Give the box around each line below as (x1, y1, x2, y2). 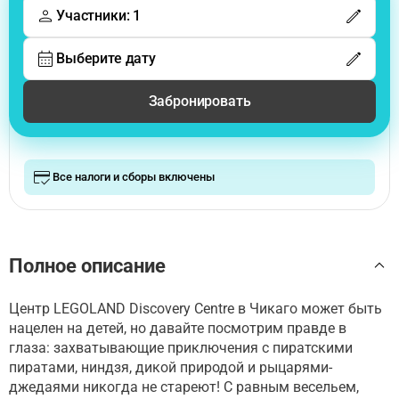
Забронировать (148, 92, 251, 110)
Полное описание (9, 254, 166, 277)
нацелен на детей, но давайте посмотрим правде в (9, 319, 346, 337)
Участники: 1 (56, 7, 142, 25)
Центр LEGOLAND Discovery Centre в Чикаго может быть (9, 299, 382, 317)
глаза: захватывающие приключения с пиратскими (9, 338, 353, 356)
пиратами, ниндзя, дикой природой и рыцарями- (9, 358, 332, 376)
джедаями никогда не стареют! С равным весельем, (9, 378, 359, 395)
